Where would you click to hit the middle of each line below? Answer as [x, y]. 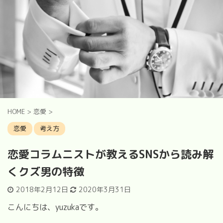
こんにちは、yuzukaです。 [55, 207]
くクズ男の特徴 [46, 171]
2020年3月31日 [105, 189]
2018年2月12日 [43, 189]
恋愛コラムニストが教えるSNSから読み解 [111, 154]
